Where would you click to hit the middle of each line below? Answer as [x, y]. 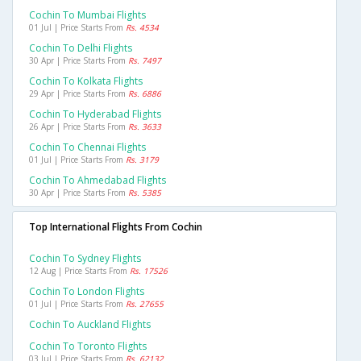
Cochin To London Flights [87, 292]
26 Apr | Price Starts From [79, 127]
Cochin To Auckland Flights [90, 325]
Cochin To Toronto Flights [88, 346]
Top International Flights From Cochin [116, 227]
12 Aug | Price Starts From [79, 271]
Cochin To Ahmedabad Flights [98, 180]
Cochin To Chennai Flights [87, 147]
